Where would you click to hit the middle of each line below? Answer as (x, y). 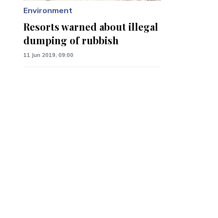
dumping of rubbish (71, 40)
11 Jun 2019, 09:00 (48, 55)
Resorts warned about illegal (91, 27)
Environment (48, 10)
